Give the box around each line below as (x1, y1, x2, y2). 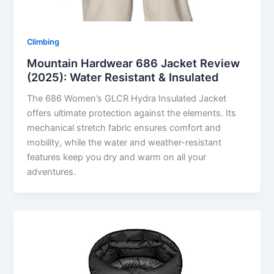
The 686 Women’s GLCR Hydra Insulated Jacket (27, 93, 227, 105)
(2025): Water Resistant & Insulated (27, 70, 219, 84)
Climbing (27, 37, 60, 47)
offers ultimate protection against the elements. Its (27, 108, 237, 119)
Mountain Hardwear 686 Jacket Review (27, 56, 240, 70)
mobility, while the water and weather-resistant (27, 137, 222, 149)
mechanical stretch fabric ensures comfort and (27, 122, 221, 134)
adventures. (27, 166, 76, 178)
